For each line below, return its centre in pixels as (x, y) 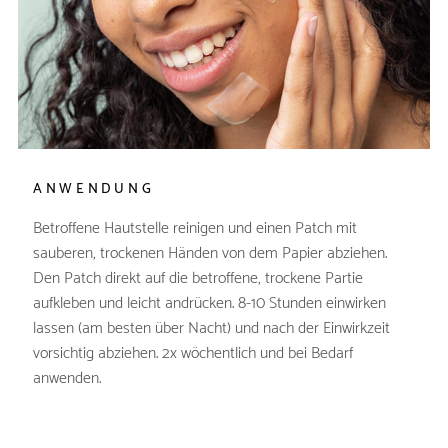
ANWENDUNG (93, 189)
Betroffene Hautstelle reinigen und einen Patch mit (194, 228)
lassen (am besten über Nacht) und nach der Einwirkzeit (211, 328)
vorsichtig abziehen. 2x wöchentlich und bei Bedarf (192, 353)
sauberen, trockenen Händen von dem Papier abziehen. (209, 253)
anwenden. (66, 378)
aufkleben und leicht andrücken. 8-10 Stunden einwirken (209, 303)
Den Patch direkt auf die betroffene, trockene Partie (197, 278)
